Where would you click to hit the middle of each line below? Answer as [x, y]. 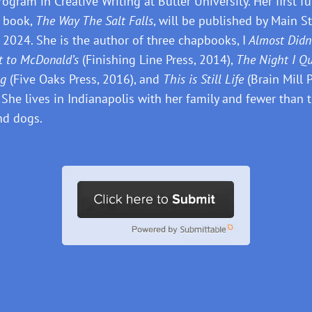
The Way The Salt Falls [94, 21]
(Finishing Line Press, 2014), [157, 60]
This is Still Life [203, 79]
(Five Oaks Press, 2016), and [85, 79]
